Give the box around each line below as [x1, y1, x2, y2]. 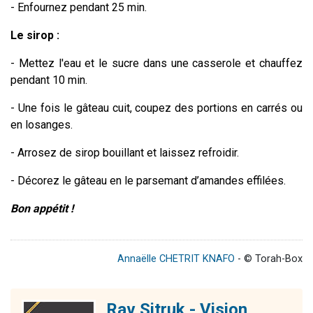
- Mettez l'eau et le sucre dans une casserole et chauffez [10, 56, 303, 70]
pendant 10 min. [10, 73, 87, 87]
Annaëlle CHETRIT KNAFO [117, 252, 235, 265]
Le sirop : [10, 28, 59, 42]
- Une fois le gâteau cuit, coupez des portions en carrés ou [10, 101, 303, 115]
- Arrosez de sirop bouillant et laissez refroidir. [10, 145, 239, 159]
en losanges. [10, 117, 73, 131]
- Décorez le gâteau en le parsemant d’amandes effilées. [10, 173, 286, 187]
